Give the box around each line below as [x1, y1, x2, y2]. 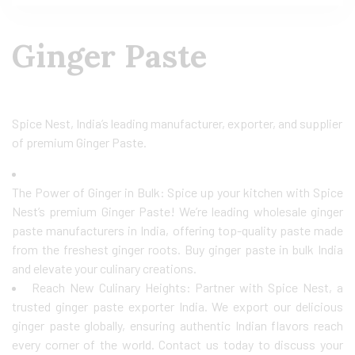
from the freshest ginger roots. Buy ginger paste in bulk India [12, 242, 343, 257]
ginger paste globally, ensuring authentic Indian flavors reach [12, 318, 343, 333]
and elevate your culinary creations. [12, 261, 197, 276]
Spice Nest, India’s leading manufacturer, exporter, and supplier [12, 116, 342, 131]
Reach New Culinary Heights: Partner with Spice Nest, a [31, 280, 344, 295]
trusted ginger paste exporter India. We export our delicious [12, 299, 343, 314]
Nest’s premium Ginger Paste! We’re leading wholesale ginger [12, 204, 343, 219]
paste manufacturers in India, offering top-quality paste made [12, 223, 343, 238]
